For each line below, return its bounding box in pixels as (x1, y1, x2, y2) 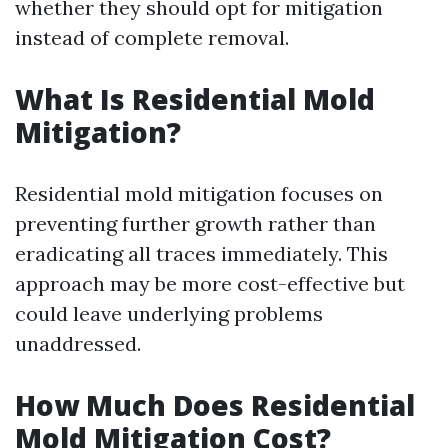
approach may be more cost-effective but (15, 270, 405, 296)
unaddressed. (15, 330, 141, 356)
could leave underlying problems (15, 300, 323, 326)
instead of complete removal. (15, 24, 289, 50)
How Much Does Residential (15, 385, 415, 424)
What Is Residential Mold (15, 79, 375, 118)
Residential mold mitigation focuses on (15, 180, 383, 206)
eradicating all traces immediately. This (15, 240, 388, 266)
